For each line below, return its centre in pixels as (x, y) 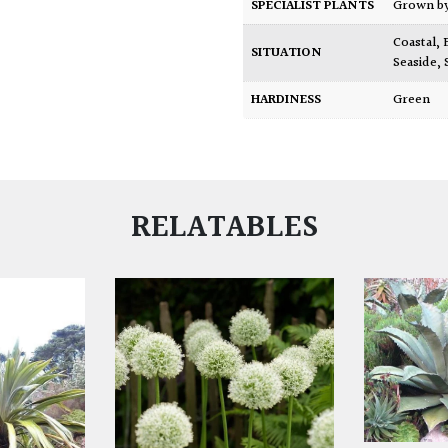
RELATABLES (224, 228)
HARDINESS (286, 100)
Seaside (415, 63)
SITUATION (287, 53)
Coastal (419, 43)
